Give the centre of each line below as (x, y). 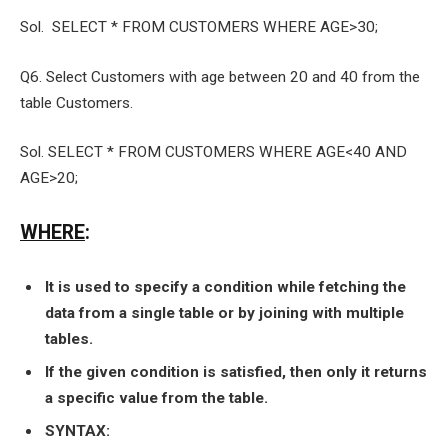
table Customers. (76, 102)
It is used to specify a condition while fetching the (225, 287)
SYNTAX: (77, 430)
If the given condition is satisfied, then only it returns (236, 372)
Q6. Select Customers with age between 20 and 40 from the (220, 76)
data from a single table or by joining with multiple (224, 313)
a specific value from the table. (156, 398)
